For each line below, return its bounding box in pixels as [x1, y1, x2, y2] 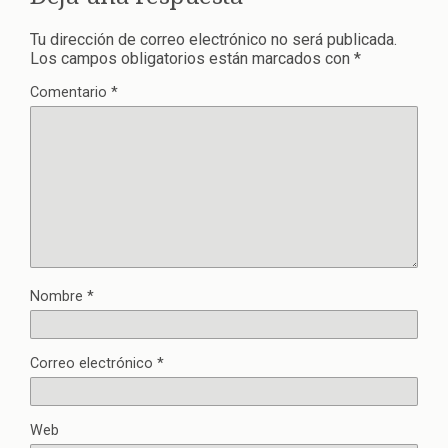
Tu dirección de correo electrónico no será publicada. [30, 29, 397, 49]
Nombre [30, 287, 87, 305]
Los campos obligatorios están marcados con [30, 48, 354, 68]
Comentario [30, 83, 111, 101]
